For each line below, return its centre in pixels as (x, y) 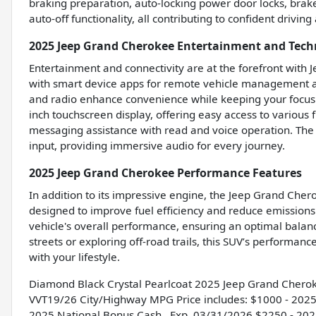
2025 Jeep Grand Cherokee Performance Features (165, 173)
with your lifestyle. (74, 257)
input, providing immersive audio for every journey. (157, 146)
